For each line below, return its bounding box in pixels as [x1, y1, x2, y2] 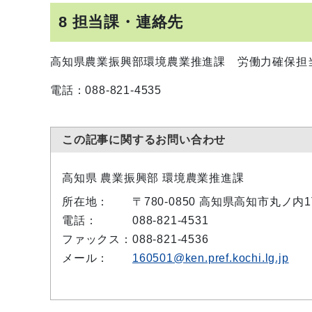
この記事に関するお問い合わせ [62, 134, 226, 146]
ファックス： [62, 233, 132, 245]
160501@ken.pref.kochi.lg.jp [132, 252, 289, 264]
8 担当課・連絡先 [58, 13, 184, 31]
